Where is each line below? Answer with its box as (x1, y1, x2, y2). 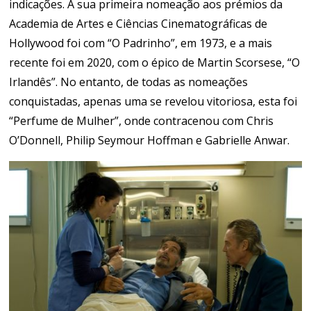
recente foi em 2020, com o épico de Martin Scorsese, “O (9, 55, 301, 70)
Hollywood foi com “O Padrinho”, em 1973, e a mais (9, 35, 273, 51)
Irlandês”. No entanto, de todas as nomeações (9, 74, 249, 90)
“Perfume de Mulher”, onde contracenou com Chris (9, 113, 274, 128)
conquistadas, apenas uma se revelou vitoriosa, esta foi (9, 94, 298, 109)
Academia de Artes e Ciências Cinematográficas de (9, 16, 268, 31)
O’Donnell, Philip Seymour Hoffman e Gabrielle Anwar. (9, 133, 290, 148)
